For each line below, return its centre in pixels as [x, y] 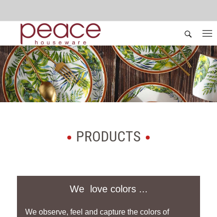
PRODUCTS [108, 136]
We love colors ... [108, 189]
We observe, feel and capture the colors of [97, 212]
